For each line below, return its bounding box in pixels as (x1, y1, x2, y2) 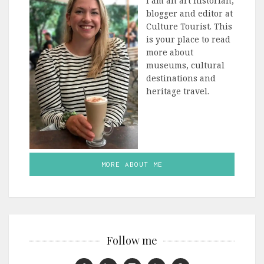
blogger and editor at (146, 8, 233, 19)
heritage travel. (146, 85, 210, 97)
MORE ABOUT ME (101, 160, 163, 168)
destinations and (146, 72, 216, 84)
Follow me (107, 233, 157, 247)
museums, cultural (146, 60, 225, 71)
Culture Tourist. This (146, 21, 233, 32)
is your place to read (146, 34, 231, 45)
